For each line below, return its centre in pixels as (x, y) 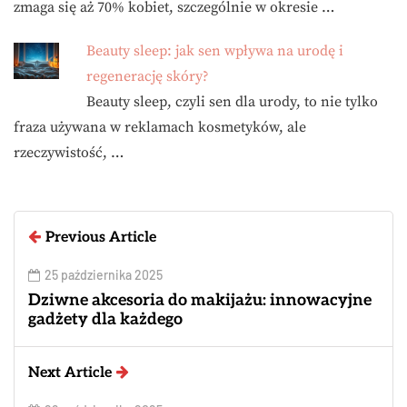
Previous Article (101, 238)
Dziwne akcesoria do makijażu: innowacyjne (200, 301)
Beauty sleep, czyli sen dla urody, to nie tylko (232, 102)
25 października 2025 (104, 275)
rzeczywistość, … (69, 153)
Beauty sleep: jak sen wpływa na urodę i (215, 51)
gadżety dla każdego (105, 320)
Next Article (70, 373)
